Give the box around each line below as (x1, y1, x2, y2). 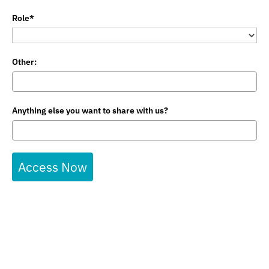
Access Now (18, 159, 87, 176)
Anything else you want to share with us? (12, 105, 168, 116)
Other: (12, 56, 37, 68)
